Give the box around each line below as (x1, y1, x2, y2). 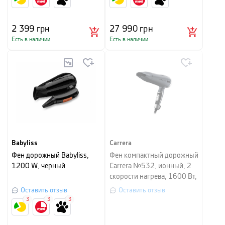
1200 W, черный (12, 163, 65, 170)
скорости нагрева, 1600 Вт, (109, 173, 197, 180)
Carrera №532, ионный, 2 (109, 163, 191, 170)
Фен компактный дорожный (109, 152, 198, 159)
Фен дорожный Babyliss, (12, 152, 89, 159)
